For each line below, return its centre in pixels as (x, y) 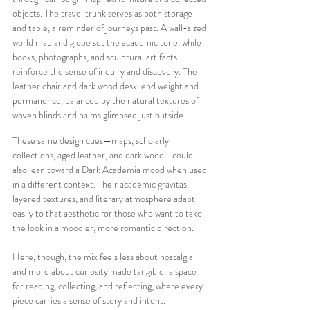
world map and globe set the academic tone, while (108, 42)
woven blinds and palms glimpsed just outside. (99, 115)
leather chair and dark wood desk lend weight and (107, 85)
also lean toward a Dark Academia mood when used (111, 169)
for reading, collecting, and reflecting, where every (109, 285)
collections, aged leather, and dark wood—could (104, 155)
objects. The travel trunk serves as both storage (103, 13)
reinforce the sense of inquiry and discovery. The (106, 71)
